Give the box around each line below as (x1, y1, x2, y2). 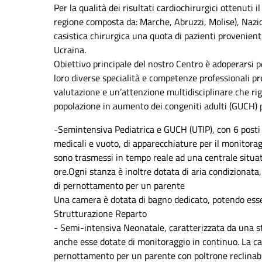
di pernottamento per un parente (54, 178, 185, 193)
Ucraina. (54, 43, 86, 57)
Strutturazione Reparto (54, 206, 147, 221)
